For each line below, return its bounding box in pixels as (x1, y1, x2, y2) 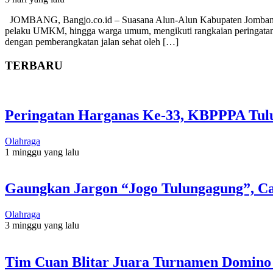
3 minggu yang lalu (5, 220, 79, 231)
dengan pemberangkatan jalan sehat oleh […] (5, 37, 179, 48)
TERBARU (5, 58, 63, 72)
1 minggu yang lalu (5, 146, 79, 157)
